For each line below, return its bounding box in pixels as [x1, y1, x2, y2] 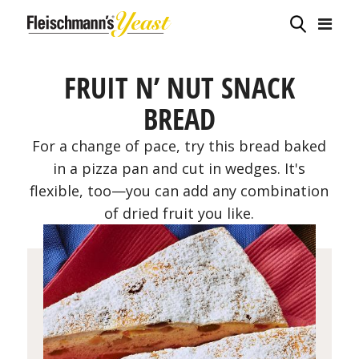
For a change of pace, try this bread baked [32, 136, 327, 155]
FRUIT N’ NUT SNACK [63, 68, 295, 107]
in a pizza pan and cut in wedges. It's [53, 159, 306, 178]
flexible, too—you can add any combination [30, 181, 329, 200]
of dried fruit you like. [104, 204, 255, 223]
